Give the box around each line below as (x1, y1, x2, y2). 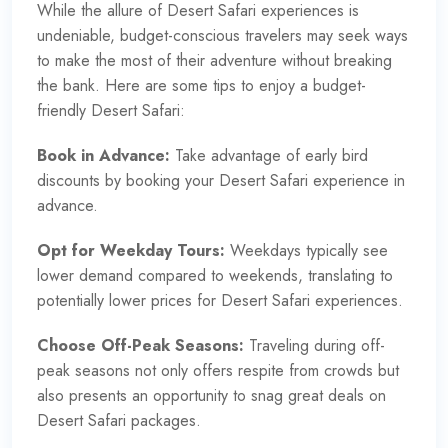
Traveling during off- (244, 333, 385, 357)
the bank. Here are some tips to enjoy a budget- (37, 73, 366, 97)
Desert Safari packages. (37, 408, 201, 432)
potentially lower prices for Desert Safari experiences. (37, 288, 403, 312)
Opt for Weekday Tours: (37, 238, 225, 262)
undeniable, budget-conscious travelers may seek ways (37, 23, 408, 47)
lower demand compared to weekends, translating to (37, 263, 393, 287)
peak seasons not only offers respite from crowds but (37, 358, 399, 382)
